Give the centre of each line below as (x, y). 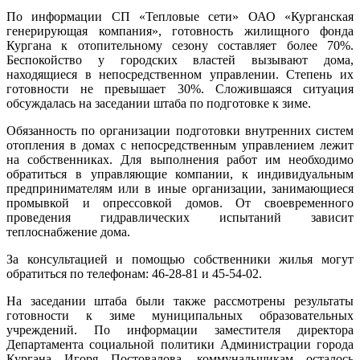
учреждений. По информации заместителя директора (180, 330)
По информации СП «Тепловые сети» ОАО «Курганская (180, 17)
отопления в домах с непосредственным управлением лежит (180, 145)
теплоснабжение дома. (68, 232)
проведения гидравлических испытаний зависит (180, 218)
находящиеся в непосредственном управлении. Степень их (180, 75)
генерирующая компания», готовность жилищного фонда (180, 31)
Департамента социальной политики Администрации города (180, 345)
